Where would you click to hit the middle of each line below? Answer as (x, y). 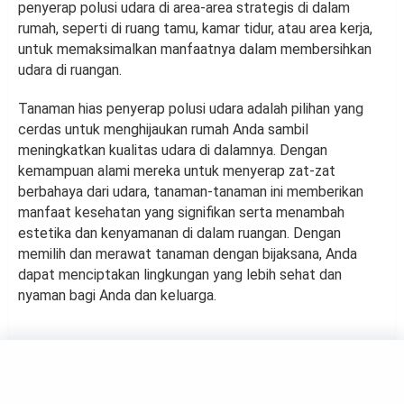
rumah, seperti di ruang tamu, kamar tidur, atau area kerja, (195, 29)
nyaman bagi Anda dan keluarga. (117, 296)
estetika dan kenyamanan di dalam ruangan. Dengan (179, 234)
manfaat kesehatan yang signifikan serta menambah (181, 213)
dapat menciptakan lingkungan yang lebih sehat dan (180, 275)
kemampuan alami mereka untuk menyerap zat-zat (177, 171)
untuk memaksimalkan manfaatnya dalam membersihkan (195, 50)
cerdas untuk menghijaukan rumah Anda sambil (163, 130)
